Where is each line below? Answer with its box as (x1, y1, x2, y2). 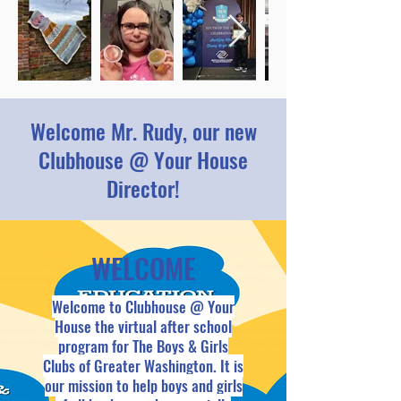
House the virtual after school (55, 315, 232, 337)
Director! (107, 172, 180, 204)
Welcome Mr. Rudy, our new (30, 115, 257, 147)
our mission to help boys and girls (44, 374, 243, 397)
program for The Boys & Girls (58, 335, 228, 357)
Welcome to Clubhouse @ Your (52, 295, 235, 318)
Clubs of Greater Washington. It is (43, 354, 243, 377)
